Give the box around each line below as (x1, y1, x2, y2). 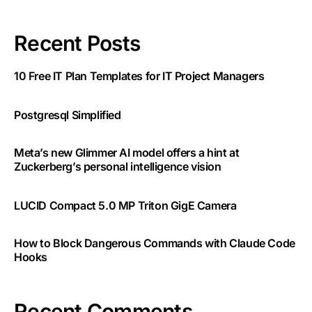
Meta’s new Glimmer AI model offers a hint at (14, 146, 240, 160)
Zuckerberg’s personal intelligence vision (14, 159, 221, 174)
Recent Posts (14, 31, 140, 56)
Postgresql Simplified (14, 108, 121, 123)
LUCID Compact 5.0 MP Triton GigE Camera (14, 198, 237, 213)
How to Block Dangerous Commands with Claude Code (14, 236, 295, 251)
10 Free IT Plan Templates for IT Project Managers (14, 69, 265, 84)
